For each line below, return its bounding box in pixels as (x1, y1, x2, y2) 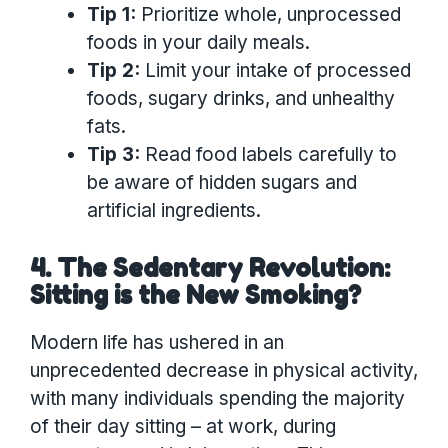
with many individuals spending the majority (30, 387, 405, 411)
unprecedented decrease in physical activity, (30, 359, 418, 383)
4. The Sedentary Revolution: (30, 253, 390, 284)
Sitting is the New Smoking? (30, 280, 361, 311)
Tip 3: (87, 142, 140, 166)
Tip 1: (87, 2, 136, 26)
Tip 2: (87, 58, 140, 82)
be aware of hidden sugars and (87, 170, 357, 194)
